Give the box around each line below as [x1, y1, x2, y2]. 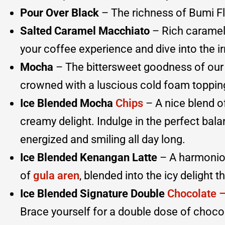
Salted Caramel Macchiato [20, 24, 150, 37]
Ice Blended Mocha [20, 96, 116, 109]
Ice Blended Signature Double [20, 187, 167, 200]
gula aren [33, 169, 79, 182]
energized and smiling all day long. [20, 133, 185, 146]
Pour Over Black [20, 6, 99, 19]
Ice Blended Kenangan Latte [20, 151, 160, 164]
